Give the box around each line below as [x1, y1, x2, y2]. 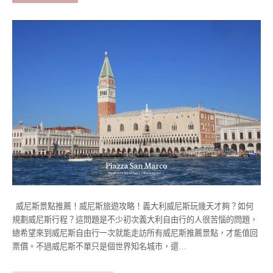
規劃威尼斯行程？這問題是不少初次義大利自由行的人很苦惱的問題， [12, 215, 258, 225]
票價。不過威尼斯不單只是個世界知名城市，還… [12, 242, 186, 252]
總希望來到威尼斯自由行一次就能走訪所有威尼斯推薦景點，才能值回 [12, 229, 258, 238]
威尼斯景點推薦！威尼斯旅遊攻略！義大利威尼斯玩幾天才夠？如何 [12, 202, 253, 211]
